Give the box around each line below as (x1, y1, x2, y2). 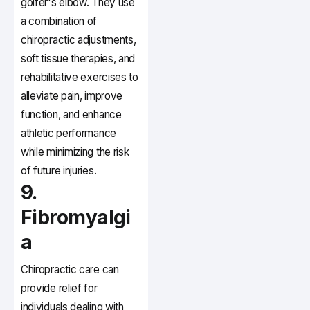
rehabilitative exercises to (21, 71, 138, 84)
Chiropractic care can (21, 263, 119, 277)
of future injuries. (21, 164, 97, 178)
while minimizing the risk (21, 145, 129, 159)
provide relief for (21, 282, 98, 295)
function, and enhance (21, 108, 122, 122)
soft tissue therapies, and (21, 52, 136, 66)
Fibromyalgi (21, 206, 131, 230)
